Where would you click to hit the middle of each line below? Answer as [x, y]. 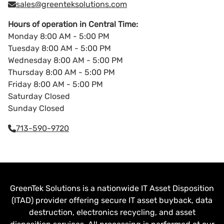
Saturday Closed [39, 96]
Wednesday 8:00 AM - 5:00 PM [65, 60]
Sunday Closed [36, 108]
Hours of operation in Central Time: [73, 24]
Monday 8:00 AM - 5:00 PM [59, 36]
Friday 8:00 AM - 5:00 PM [55, 84]
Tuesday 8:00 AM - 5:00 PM [59, 48]
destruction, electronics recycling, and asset [112, 212]
